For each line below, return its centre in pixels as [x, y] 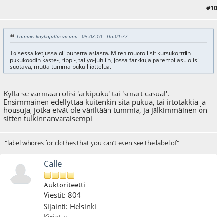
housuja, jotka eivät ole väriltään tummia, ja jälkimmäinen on [106, 110]
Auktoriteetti [65, 185]
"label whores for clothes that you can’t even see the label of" [92, 143]
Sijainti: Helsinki [70, 207]
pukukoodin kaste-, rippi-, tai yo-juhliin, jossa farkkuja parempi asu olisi [104, 60]
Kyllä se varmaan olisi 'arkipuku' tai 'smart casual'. [86, 94]
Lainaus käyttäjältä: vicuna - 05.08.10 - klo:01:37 [72, 36]
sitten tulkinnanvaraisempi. [49, 118]
